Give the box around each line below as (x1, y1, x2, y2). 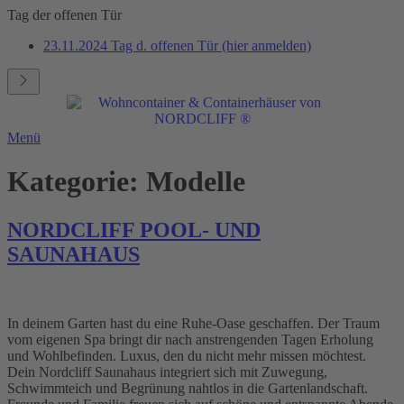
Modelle (146, 165, 245, 198)
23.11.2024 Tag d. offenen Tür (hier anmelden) (43, 38, 311, 53)
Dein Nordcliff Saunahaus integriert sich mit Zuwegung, (7, 363, 327, 380)
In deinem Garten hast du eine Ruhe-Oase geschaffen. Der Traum (7, 315, 380, 331)
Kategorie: (7, 165, 146, 198)
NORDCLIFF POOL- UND (7, 217, 261, 242)
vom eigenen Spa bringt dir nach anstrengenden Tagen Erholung (7, 331, 373, 347)
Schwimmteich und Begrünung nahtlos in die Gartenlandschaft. (7, 380, 368, 396)
